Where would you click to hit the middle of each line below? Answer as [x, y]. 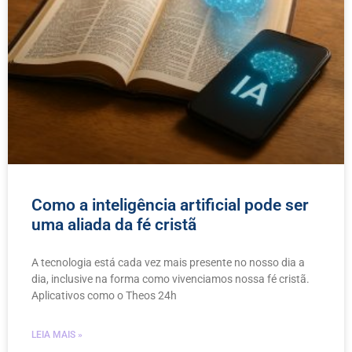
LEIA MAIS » [57, 334]
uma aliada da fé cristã [114, 224]
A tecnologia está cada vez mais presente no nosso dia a [168, 262]
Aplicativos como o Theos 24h [104, 295]
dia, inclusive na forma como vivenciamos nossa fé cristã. [172, 279]
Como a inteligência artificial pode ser [170, 205]
